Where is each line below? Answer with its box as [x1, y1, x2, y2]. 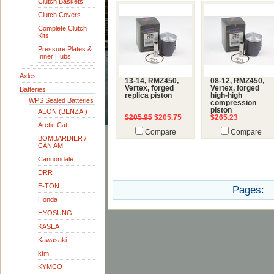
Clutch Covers [38, 11, 81, 18]
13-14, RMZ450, [125, 77, 179, 84]
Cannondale [38, 155, 73, 163]
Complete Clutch [38, 24, 87, 32]
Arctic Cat [38, 121, 67, 128]
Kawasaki [38, 236, 67, 243]
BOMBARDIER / [38, 135, 86, 142]
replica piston [125, 92, 172, 99]
